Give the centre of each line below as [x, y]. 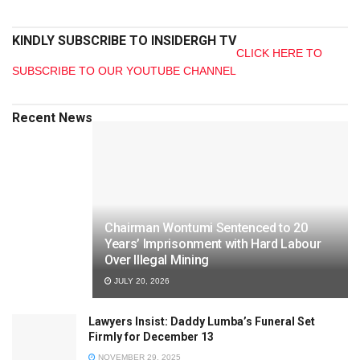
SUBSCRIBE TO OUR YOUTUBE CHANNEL [124, 70]
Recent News [52, 117]
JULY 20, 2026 [141, 280]
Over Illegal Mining [157, 260]
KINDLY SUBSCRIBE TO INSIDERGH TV [124, 40]
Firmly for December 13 [151, 336]
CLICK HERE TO [279, 53]
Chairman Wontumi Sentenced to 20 [206, 227]
